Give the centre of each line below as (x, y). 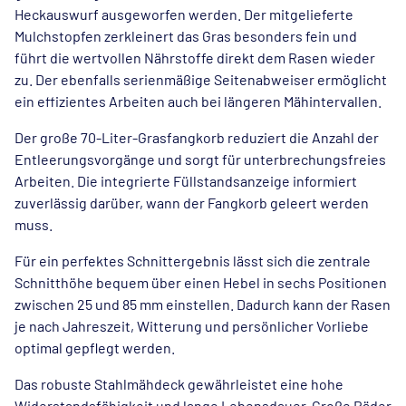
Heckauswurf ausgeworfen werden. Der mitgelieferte (184, 14)
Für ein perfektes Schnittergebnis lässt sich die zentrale (193, 261)
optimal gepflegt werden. (95, 348)
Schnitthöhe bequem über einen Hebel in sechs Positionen (201, 282)
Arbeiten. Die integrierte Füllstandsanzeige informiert (186, 181)
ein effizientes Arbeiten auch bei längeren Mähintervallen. (198, 101)
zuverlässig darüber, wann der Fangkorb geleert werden (192, 203)
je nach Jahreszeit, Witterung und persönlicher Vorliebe (192, 326)
